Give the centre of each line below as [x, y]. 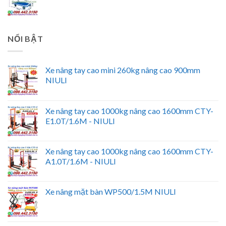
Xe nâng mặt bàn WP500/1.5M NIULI [111, 191]
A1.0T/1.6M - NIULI [81, 161]
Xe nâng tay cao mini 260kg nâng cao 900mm [123, 70]
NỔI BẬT [25, 39]
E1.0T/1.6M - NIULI [80, 121]
